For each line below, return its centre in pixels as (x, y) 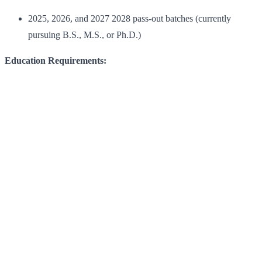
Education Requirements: (56, 61)
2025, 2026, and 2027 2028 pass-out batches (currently (130, 19)
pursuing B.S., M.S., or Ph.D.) (85, 35)
